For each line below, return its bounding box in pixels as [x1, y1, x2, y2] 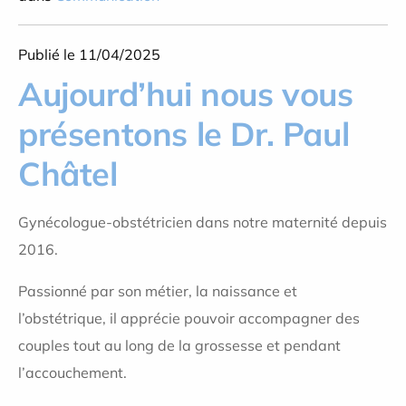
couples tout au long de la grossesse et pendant [18, 336, 341, 354]
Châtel [18, 153, 118, 194]
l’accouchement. [18, 363, 127, 382]
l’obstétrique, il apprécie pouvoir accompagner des [18, 309, 360, 327]
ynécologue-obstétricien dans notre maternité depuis [29, 213, 387, 231]
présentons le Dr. [18, 113, 275, 154]
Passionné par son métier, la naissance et [18, 282, 297, 300]
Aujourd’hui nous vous [18, 73, 353, 114]
